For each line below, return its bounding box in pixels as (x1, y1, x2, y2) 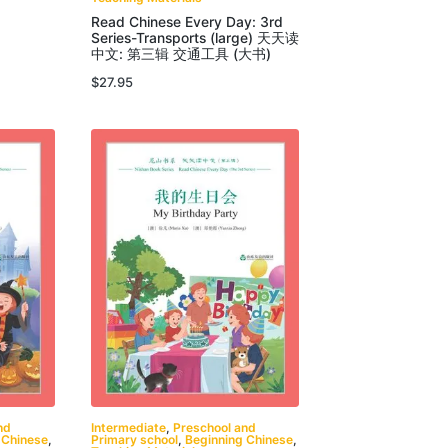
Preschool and (172, 420, 256, 436)
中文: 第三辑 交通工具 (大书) (90, 46, 271, 63)
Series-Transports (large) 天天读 (90, 30, 299, 47)
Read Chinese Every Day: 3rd (90, 14, 283, 31)
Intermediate (90, 420, 166, 436)
